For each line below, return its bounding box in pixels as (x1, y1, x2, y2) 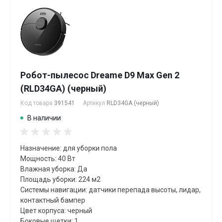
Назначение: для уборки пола (20, 144, 117, 153)
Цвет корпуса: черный (20, 207, 92, 215)
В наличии (27, 114, 61, 122)
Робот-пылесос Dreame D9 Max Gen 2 (20, 70, 179, 81)
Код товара (20, 100, 54, 107)
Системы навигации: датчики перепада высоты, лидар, (20, 186, 201, 194)
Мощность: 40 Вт (20, 155, 75, 163)
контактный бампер (20, 196, 85, 205)
